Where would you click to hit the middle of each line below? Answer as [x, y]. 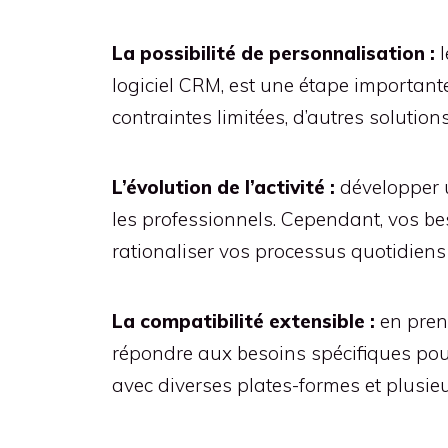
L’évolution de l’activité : [223, 187]
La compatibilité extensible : [243, 321]
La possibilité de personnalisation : [273, 53]
